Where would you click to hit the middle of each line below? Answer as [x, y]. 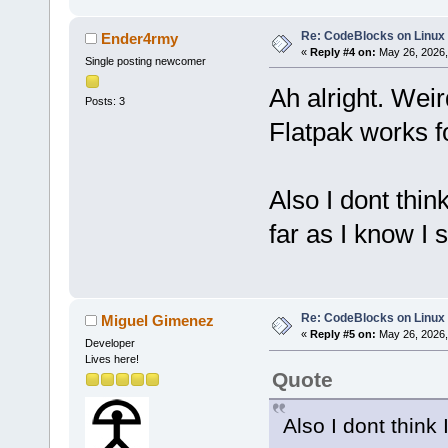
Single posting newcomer [145, 60]
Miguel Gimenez [158, 321]
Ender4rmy [140, 38]
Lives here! [111, 359]
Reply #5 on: [342, 334]
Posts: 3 [104, 101]
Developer [109, 343]
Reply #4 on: [342, 51]
